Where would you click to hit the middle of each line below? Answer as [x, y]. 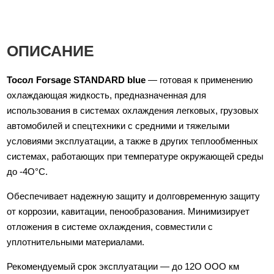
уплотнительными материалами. [76, 242]
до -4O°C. [28, 172]
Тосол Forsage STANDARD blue [76, 80]
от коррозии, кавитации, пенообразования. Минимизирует [128, 211]
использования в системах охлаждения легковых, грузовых [133, 110]
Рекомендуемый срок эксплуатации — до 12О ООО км [123, 266]
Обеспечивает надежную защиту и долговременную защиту [134, 196]
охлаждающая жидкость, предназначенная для [107, 95]
